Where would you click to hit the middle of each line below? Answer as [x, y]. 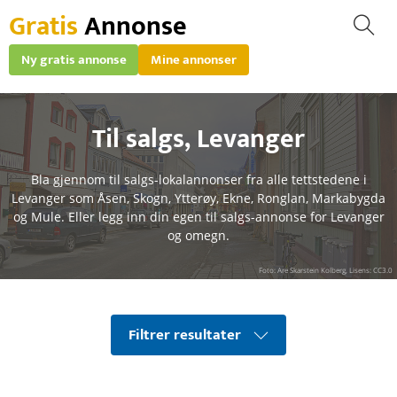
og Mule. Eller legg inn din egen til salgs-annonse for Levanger [198, 217]
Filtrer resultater [185, 335]
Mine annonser [194, 60]
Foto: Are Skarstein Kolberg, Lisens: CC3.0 [326, 270]
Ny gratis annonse [74, 60]
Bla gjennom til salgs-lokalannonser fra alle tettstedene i [198, 179]
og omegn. [198, 235]
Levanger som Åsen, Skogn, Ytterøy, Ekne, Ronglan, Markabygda [198, 198]
